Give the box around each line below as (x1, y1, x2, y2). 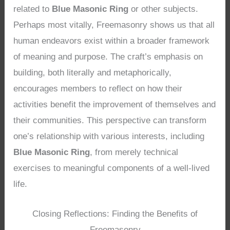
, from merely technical (90, 147, 179, 158)
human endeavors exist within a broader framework (13, 36, 210, 46)
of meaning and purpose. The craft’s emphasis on (13, 52, 203, 62)
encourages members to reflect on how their (13, 84, 183, 94)
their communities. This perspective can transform (13, 116, 207, 126)
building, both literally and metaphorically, (13, 68, 172, 78)
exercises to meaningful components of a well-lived (13, 163, 210, 174)
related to (13, 4, 52, 14)
